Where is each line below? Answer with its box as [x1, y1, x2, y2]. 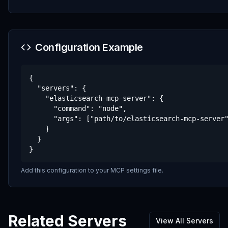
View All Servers [156, 216, 213, 225]
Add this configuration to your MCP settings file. [21, 166, 163, 174]
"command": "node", [29, 104, 127, 112]
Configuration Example [35, 41, 143, 53]
